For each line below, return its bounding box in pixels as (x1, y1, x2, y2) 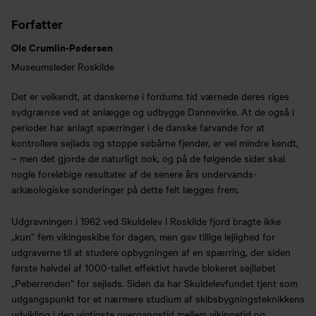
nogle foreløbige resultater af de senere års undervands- (11, 166, 257, 181)
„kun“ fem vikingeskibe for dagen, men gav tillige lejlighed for (11, 229, 275, 243)
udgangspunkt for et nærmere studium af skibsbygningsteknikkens (11, 291, 305, 305)
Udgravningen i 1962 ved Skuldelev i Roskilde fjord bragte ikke (11, 213, 281, 228)
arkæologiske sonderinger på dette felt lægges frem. (11, 182, 239, 197)
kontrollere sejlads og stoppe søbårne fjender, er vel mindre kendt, (11, 135, 298, 150)
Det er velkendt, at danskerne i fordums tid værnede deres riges (11, 89, 289, 104)
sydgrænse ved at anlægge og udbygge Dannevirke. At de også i (11, 104, 294, 119)
